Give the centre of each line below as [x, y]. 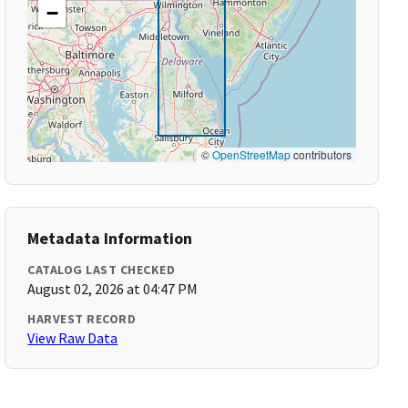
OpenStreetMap [251, 154]
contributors [321, 154]
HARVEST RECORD [82, 319]
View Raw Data [73, 338]
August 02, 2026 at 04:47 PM [113, 289]
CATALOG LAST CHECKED [102, 270]
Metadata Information [110, 238]
